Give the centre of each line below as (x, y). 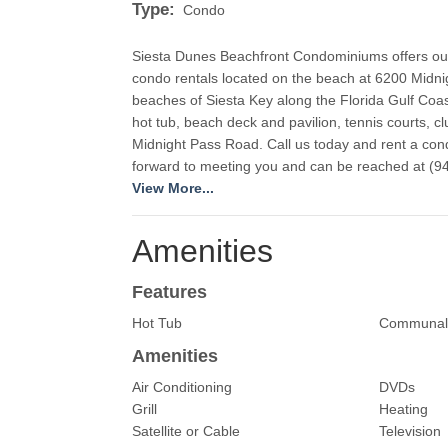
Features (169, 292)
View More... (173, 188)
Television (409, 431)
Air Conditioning (182, 387)
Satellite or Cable (186, 431)
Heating (403, 409)
